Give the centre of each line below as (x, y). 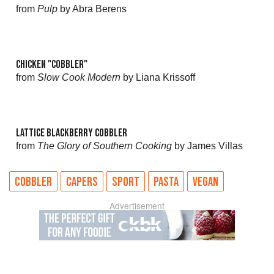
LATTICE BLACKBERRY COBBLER (72, 133)
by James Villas (207, 146)
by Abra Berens (92, 9)
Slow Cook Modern (79, 77)
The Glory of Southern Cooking (105, 146)
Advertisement (137, 206)
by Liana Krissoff (158, 77)
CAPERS (82, 182)
